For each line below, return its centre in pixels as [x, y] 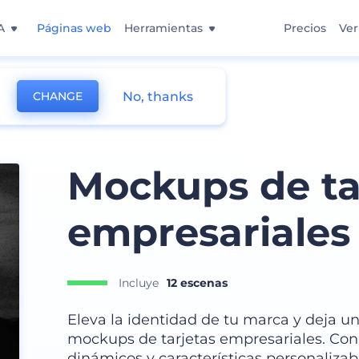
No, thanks [158, 96]
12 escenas [197, 283]
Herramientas [163, 28]
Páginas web [74, 28]
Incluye [138, 283]
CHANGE [58, 96]
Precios [305, 28]
